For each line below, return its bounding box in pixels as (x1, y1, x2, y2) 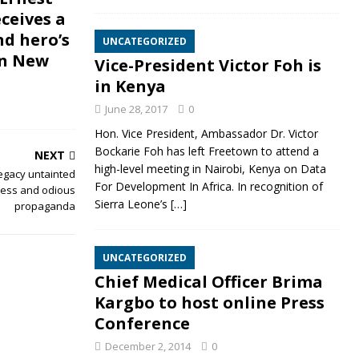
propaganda (14, 199, 76, 213)
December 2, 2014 (104, 339, 191, 353)
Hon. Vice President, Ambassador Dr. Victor (94, 126, 318, 141)
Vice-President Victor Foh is (94, 54, 321, 76)
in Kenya (94, 75, 166, 97)
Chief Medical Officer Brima (94, 271, 323, 292)
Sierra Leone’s (94, 196, 171, 212)
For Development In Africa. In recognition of (94, 179, 323, 194)
